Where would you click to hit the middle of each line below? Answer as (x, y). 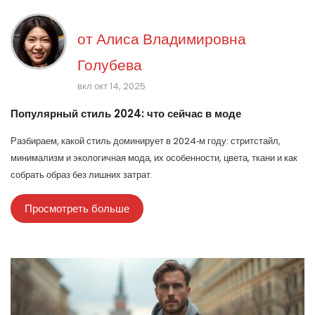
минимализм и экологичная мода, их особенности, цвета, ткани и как (154, 158)
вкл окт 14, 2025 (111, 86)
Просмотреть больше (77, 209)
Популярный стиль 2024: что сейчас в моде (126, 114)
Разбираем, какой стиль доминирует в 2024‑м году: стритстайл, (146, 141)
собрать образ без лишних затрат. (82, 175)
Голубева (110, 65)
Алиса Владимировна (171, 39)
